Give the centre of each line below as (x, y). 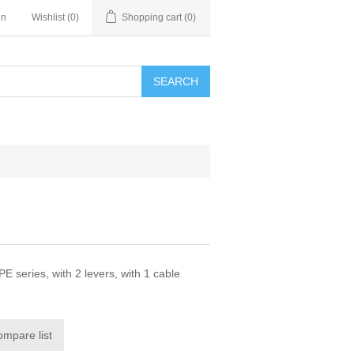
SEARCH (176, 81)
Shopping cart (152, 17)
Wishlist (48, 17)
